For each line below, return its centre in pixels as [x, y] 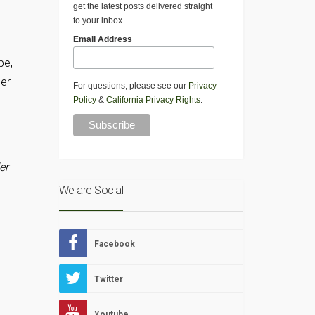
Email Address [102, 40]
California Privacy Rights [153, 100]
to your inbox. [98, 21]
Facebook [114, 244]
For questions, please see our [130, 86]
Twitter [108, 279]
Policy [84, 100]
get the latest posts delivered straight [142, 7]
